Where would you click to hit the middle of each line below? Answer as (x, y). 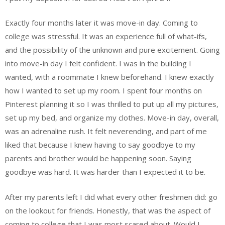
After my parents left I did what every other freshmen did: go (111, 197)
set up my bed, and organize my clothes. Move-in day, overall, (112, 118)
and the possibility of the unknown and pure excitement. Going (113, 50)
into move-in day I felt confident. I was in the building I (98, 64)
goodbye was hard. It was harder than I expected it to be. (105, 172)
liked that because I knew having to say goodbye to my (100, 145)
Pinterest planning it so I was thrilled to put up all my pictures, (112, 104)
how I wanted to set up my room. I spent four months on (103, 91)
